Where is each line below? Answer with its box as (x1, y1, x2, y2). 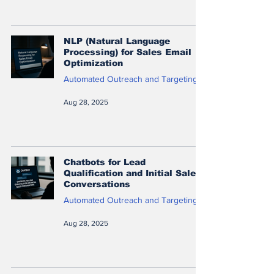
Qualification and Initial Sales (64, 168, 201, 178)
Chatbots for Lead (64, 157, 146, 167)
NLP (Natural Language (64, 35, 170, 46)
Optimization (64, 57, 123, 68)
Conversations (64, 179, 130, 189)
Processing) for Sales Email (64, 46, 191, 57)
